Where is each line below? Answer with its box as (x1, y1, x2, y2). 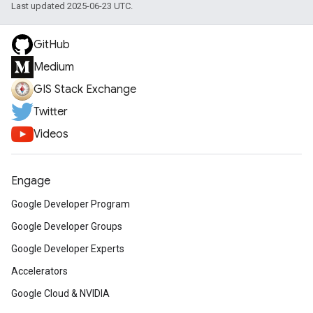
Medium (34, 60, 74, 74)
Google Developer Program (11, 198, 130, 210)
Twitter (34, 105, 68, 119)
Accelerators (11, 265, 68, 277)
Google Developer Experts (11, 243, 124, 254)
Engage (11, 174, 50, 188)
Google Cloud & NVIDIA (11, 288, 110, 299)
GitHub (34, 38, 70, 52)
